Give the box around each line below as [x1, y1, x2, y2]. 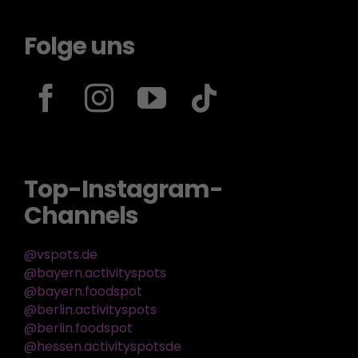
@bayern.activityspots [23, 264, 166, 283]
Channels [23, 199, 138, 233]
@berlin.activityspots [23, 300, 157, 320]
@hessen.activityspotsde [23, 337, 181, 356]
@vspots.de [23, 245, 97, 265]
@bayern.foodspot [23, 282, 142, 301]
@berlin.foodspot [23, 319, 133, 338]
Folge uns [23, 30, 135, 64]
